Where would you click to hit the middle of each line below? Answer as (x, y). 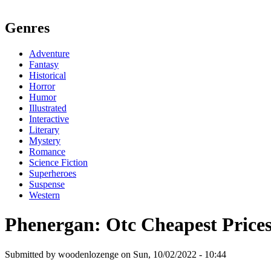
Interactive (49, 119)
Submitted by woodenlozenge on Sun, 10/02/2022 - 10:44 (116, 254)
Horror (42, 86)
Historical (47, 75)
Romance (47, 151)
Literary (44, 129)
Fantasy (44, 64)
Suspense (47, 184)
